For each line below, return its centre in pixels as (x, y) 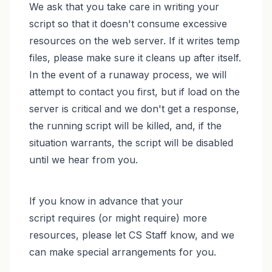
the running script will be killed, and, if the (125, 125)
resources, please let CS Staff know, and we (131, 235)
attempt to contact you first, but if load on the (134, 91)
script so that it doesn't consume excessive (128, 23)
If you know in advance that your (106, 201)
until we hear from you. (83, 159)
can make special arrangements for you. (122, 252)
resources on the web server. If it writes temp (134, 40)
